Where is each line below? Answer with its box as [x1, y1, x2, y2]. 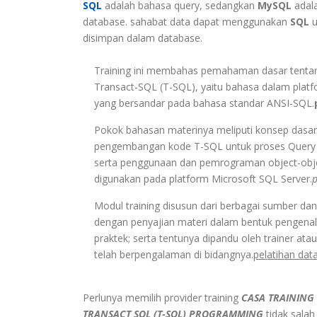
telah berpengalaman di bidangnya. [83, 248, 253, 261]
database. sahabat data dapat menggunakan [83, 15, 290, 28]
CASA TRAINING [241, 291, 314, 304]
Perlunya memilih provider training [83, 291, 241, 304]
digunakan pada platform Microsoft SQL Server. [83, 172, 312, 185]
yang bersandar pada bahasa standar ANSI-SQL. [83, 96, 314, 110]
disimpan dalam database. [83, 31, 202, 45]
